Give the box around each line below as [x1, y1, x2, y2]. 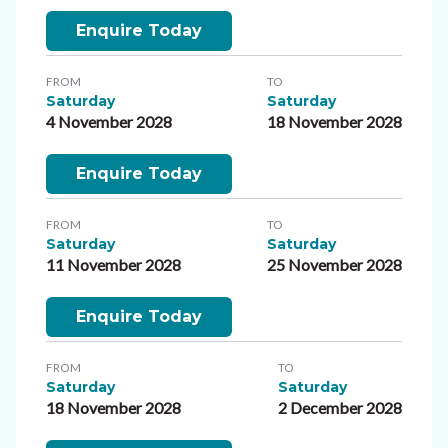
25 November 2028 [267, 254, 402, 274]
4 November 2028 [46, 111, 172, 131]
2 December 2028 [278, 397, 402, 417]
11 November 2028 [46, 254, 181, 274]
